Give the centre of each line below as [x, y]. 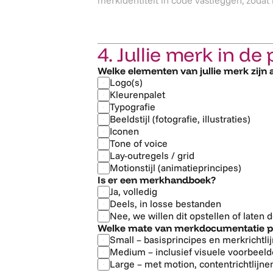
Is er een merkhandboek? [157, 180]
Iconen [124, 131]
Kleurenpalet [137, 94]
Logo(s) [126, 82]
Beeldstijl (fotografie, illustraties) [180, 119]
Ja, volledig [133, 191]
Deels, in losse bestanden [165, 204]
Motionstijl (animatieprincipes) [175, 168]
